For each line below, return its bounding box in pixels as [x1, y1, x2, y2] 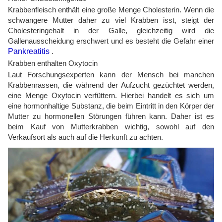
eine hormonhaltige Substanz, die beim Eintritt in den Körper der [8, 102, 214, 110]
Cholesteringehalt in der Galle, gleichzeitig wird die [8, 26, 214, 35]
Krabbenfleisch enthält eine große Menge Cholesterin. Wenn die [8, 5, 214, 14]
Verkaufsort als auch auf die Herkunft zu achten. [8, 133, 163, 141]
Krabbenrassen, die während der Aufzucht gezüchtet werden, [8, 81, 214, 89]
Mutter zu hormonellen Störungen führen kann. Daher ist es [8, 112, 214, 120]
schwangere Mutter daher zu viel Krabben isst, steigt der [8, 16, 214, 24]
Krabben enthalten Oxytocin [8, 59, 98, 67]
